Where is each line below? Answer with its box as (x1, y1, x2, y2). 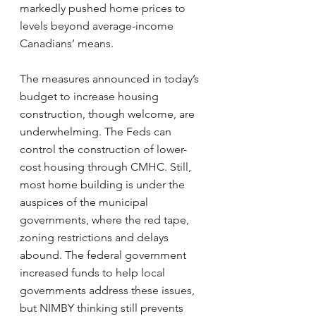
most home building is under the (20, 178, 188, 191)
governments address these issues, (20, 284, 197, 297)
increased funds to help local (20, 266, 168, 279)
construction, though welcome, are (20, 107, 197, 121)
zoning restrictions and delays (20, 231, 171, 244)
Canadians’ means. (20, 37, 114, 50)
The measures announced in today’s (20, 72, 202, 85)
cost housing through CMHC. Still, (20, 160, 194, 174)
